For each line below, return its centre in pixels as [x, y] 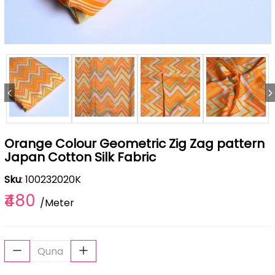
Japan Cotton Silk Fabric [80, 157]
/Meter [57, 203]
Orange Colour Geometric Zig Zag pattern [134, 144]
